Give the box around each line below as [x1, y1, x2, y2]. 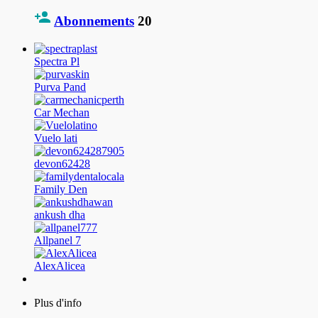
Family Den [34, 182, 87, 195]
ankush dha [34, 208, 85, 221]
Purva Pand [34, 80, 86, 93]
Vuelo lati [34, 131, 77, 144]
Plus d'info [34, 296, 82, 309]
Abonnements [54, 13, 134, 28]
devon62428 [34, 157, 90, 170]
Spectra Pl [34, 55, 79, 67]
